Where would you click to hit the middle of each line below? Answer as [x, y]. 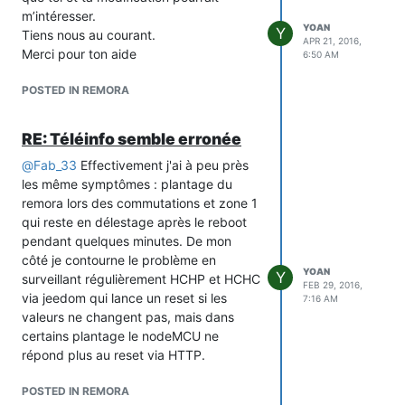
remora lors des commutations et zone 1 [140, 202]
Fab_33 [55, 165]
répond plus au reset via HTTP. [113, 354]
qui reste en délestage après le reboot [134, 221]
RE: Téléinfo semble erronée [132, 138]
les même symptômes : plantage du [127, 184]
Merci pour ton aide [79, 53]
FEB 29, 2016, [333, 285]
